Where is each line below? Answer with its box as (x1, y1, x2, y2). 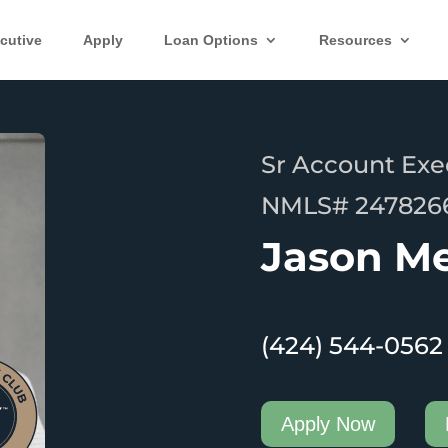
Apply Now (280, 412, 375, 435)
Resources (319, 32, 392, 48)
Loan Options (164, 32, 258, 48)
